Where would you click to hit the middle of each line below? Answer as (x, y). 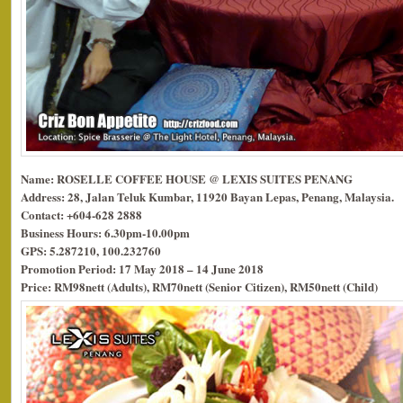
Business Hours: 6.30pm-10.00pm (105, 232)
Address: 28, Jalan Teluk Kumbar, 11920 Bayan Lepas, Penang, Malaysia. (207, 196)
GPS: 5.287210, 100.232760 (91, 250)
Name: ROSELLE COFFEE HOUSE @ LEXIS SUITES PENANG (187, 178)
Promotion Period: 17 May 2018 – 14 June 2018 (142, 268)
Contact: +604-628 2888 (81, 214)
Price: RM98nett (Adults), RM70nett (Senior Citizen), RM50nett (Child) (199, 286)
